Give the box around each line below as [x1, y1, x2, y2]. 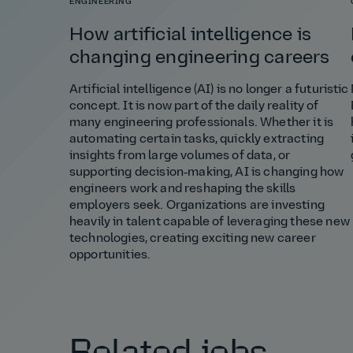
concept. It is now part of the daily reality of [69, 100, 319, 113]
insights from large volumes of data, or [69, 150, 291, 163]
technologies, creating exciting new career [69, 232, 316, 246]
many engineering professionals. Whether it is [69, 117, 334, 130]
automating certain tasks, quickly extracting [69, 133, 325, 147]
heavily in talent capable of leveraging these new [69, 216, 350, 229]
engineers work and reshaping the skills [69, 183, 296, 196]
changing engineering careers [69, 48, 330, 68]
